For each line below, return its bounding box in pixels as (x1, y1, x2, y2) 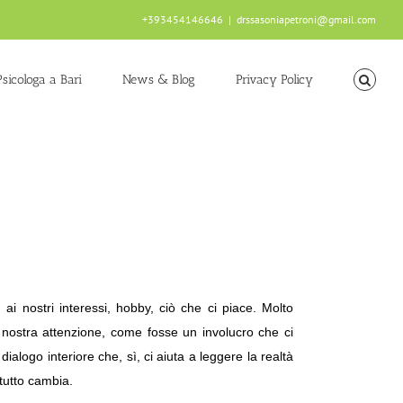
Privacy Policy (236, 71, 314, 87)
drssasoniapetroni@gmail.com (237, 13, 376, 26)
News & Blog (122, 71, 196, 87)
